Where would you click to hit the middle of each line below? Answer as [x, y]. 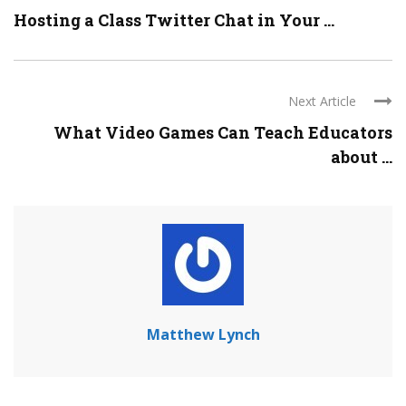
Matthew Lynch [203, 335]
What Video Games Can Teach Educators [223, 133]
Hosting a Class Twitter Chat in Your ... [174, 20]
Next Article [322, 101]
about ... [362, 157]
